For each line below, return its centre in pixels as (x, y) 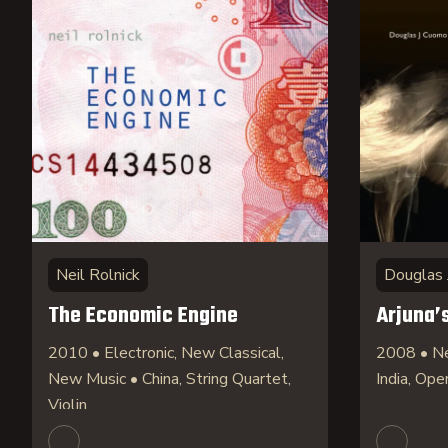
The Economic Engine (143, 316)
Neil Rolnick (98, 275)
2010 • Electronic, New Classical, (166, 353)
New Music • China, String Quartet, (169, 379)
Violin (67, 405)
